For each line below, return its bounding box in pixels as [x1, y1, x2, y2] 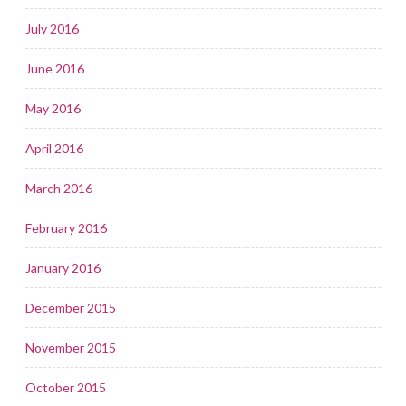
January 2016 [25, 259, 101, 275]
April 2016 [25, 140, 83, 156]
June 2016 [25, 60, 84, 76]
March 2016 [25, 179, 92, 196]
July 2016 [25, 20, 79, 36]
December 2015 [25, 299, 116, 315]
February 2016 [25, 219, 107, 236]
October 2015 [25, 379, 106, 395]
